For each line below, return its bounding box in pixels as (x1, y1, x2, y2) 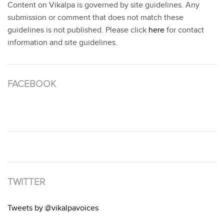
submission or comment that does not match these (7, 13, 183, 23)
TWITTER (7, 176, 45, 188)
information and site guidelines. (7, 38, 117, 48)
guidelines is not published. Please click (7, 25, 148, 35)
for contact (164, 25, 204, 35)
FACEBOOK (7, 78, 56, 90)
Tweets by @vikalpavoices (7, 203, 98, 213)
